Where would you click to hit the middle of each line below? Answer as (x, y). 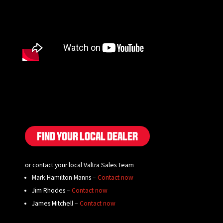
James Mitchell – (56, 203)
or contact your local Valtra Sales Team (79, 165)
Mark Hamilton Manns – (64, 177)
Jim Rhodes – (52, 190)
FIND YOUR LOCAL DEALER (87, 137)
